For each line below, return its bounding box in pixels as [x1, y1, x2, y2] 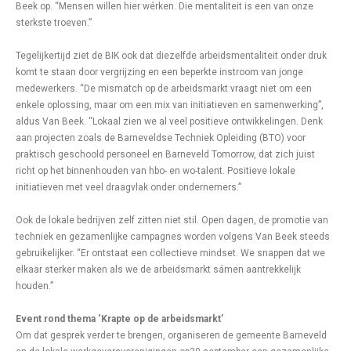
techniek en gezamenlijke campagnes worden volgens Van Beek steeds [16, 231, 330, 242]
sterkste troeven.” [16, 17, 92, 28]
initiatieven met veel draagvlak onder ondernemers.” [16, 182, 241, 193]
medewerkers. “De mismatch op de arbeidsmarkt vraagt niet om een [16, 83, 312, 94]
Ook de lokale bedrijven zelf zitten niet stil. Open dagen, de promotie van [16, 215, 328, 226]
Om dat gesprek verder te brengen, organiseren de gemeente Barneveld [16, 330, 327, 341]
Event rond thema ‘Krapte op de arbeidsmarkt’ [16, 313, 223, 324]
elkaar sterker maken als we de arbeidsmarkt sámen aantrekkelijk [16, 264, 301, 275]
